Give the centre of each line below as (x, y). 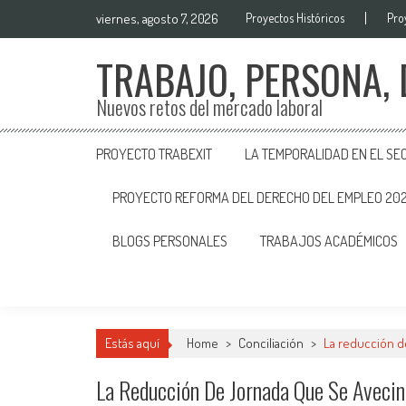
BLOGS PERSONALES (170, 241)
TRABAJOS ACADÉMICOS (329, 241)
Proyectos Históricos (295, 18)
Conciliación (271, 343)
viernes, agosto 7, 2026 (157, 19)
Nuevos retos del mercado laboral (209, 107)
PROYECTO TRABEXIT (154, 154)
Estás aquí (132, 343)
